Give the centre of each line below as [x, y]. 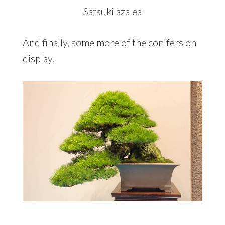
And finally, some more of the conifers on [109, 42]
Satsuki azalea [113, 11]
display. [38, 58]
